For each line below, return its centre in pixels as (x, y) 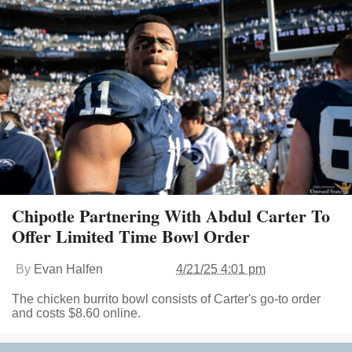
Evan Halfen (68, 269)
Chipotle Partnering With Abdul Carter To (171, 215)
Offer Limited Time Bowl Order (131, 236)
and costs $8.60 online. (76, 313)
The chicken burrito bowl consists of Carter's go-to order (166, 299)
